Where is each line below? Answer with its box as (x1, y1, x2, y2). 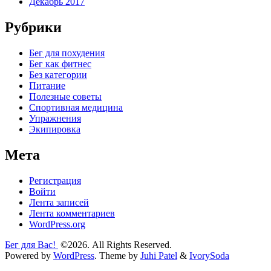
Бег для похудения (29, 47, 105, 58)
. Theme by (94, 250, 140, 261)
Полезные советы (29, 91, 102, 102)
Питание (29, 80, 65, 91)
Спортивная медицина (29, 102, 123, 113)
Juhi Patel (140, 250, 177, 261)
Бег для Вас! (5, 239, 58, 250)
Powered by (5, 250, 51, 261)
